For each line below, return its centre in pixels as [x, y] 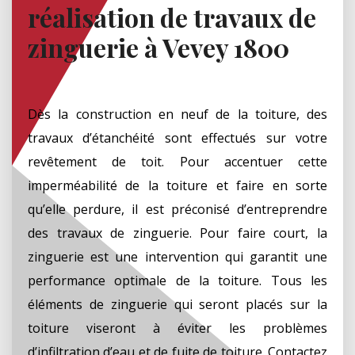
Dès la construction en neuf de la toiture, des [177, 114]
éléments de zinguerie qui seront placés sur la [177, 304]
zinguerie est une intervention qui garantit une [177, 256]
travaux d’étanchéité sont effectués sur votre [177, 137]
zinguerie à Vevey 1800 [158, 47]
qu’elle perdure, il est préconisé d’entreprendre [177, 209]
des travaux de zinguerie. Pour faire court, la [177, 233]
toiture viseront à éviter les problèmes [177, 328]
